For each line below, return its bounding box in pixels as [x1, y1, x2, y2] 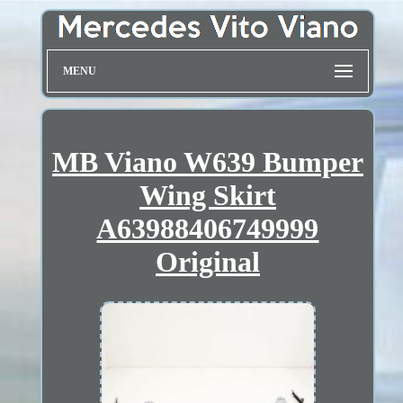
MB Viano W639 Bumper [51, 145, 363, 178]
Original [155, 245, 260, 278]
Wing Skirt [139, 178, 276, 211]
